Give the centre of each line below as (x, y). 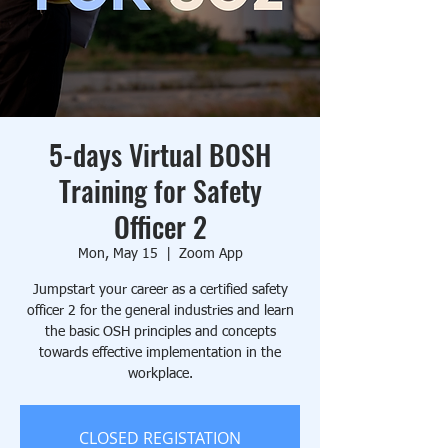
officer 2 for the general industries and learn (160, 310)
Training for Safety (160, 190)
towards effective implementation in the (160, 352)
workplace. (160, 373)
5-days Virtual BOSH (160, 154)
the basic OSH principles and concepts (160, 331)
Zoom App (210, 253)
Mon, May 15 (117, 253)
